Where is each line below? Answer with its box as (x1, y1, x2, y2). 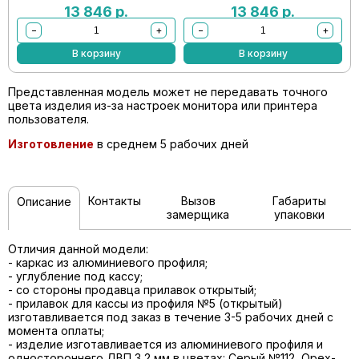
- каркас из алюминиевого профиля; (8, 255, 208, 269)
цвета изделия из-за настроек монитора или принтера (8, 98, 317, 112)
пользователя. (8, 111, 89, 126)
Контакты (88, 193, 141, 208)
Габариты (272, 193, 326, 208)
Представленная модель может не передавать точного (8, 84, 328, 99)
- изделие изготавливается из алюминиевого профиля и (8, 337, 323, 351)
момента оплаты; (8, 323, 104, 337)
